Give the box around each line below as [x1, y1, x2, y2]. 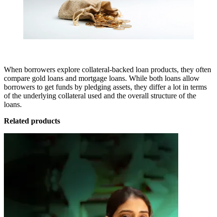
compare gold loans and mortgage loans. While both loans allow [4, 74, 200, 83]
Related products [4, 117, 60, 125]
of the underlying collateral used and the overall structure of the [4, 92, 196, 100]
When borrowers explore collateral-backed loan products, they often [4, 65, 211, 74]
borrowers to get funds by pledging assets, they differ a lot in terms [4, 83, 207, 92]
